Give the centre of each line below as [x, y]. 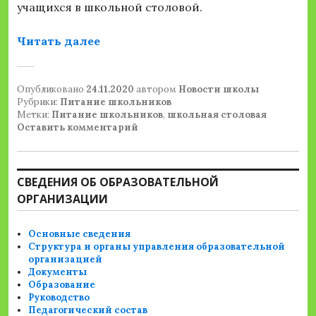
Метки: [34, 115]
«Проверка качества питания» [190, 41]
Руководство [59, 298]
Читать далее [59, 41]
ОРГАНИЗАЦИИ [62, 199]
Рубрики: [38, 102]
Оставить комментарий [78, 128]
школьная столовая [217, 115]
